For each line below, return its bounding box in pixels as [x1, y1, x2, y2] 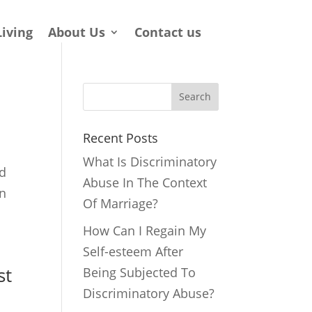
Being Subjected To [83, 263, 196, 281]
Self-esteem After [83, 242, 184, 260]
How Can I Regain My [83, 221, 207, 239]
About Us [48, 23, 105, 40]
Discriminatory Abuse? [83, 284, 215, 302]
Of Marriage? [83, 194, 159, 212]
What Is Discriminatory [83, 153, 217, 170]
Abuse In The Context [83, 173, 208, 191]
